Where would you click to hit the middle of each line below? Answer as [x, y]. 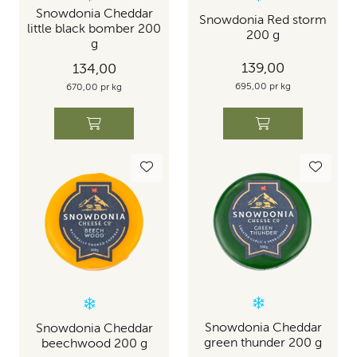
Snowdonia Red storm [263, 20]
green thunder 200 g [263, 344]
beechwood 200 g [94, 344]
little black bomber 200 [94, 29]
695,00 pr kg [263, 87]
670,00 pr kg [94, 87]
